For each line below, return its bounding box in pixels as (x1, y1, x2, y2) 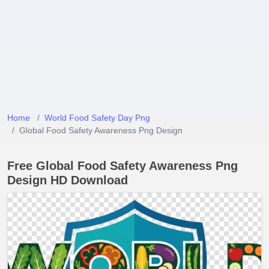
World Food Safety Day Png (44, 113, 150, 122)
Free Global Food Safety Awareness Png (7, 159, 238, 172)
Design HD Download (7, 174, 128, 187)
